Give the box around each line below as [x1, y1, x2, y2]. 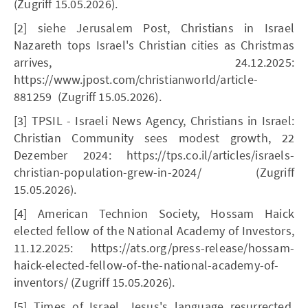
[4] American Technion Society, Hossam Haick [14, 205, 294, 221]
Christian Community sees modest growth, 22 [14, 129, 294, 146]
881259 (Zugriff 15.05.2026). [14, 88, 162, 104]
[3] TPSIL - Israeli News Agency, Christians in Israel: [14, 112, 294, 129]
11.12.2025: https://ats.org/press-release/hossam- [14, 239, 294, 256]
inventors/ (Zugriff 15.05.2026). [14, 274, 175, 290]
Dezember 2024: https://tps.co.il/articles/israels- [14, 146, 294, 163]
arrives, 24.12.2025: [14, 54, 294, 70]
